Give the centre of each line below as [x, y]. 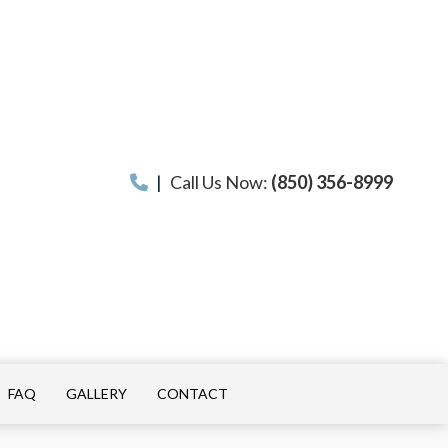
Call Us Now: [218, 181]
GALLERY [96, 394]
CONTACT [192, 394]
